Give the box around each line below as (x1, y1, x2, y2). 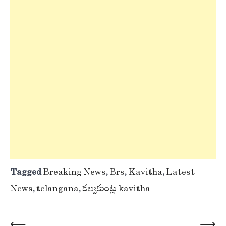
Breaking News (43, 166, 106, 179)
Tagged (10, 166, 43, 179)
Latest (166, 166, 195, 179)
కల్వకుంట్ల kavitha (82, 183, 150, 195)
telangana (36, 183, 79, 195)
